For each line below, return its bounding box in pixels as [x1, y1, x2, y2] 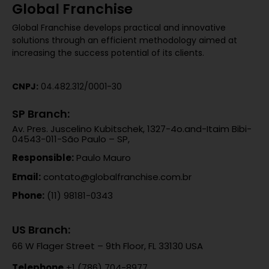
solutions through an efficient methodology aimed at [12, 34, 237, 47]
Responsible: [12, 151, 74, 165]
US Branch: [12, 222, 70, 237]
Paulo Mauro [74, 151, 131, 165]
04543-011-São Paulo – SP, [12, 133, 130, 146]
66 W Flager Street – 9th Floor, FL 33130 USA [12, 239, 203, 252]
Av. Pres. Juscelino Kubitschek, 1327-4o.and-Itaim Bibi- [12, 122, 252, 136]
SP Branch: [12, 106, 70, 121]
